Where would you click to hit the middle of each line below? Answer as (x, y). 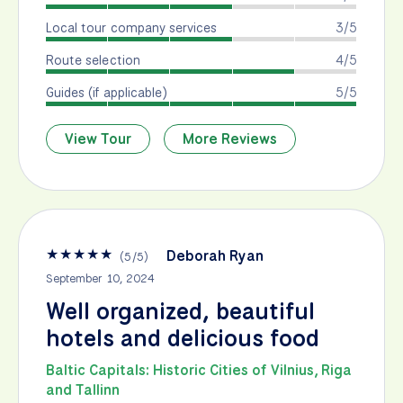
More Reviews (230, 139)
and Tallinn (83, 390)
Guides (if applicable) (107, 93)
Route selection (93, 60)
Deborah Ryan (215, 256)
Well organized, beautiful (180, 312)
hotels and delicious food (183, 339)
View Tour (99, 139)
